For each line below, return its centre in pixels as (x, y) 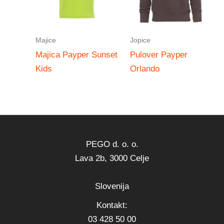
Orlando (144, 69)
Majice (46, 40)
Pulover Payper (158, 55)
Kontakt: (112, 205)
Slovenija (112, 186)
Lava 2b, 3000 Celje (112, 158)
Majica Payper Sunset (76, 55)
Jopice (140, 40)
